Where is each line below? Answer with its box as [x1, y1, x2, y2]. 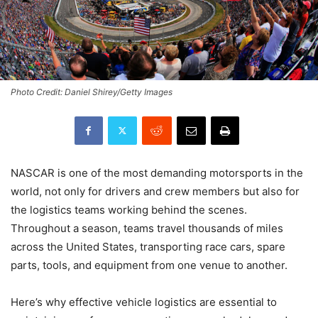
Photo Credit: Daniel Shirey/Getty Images [11, 86, 172, 97]
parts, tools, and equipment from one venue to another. [11, 258, 287, 272]
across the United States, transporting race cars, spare [11, 239, 285, 253]
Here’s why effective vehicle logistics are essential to [11, 295, 277, 309]
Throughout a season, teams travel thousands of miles [11, 221, 283, 235]
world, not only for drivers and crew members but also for [11, 184, 300, 198]
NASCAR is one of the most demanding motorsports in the [11, 165, 303, 180]
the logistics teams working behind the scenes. [11, 202, 247, 216]
